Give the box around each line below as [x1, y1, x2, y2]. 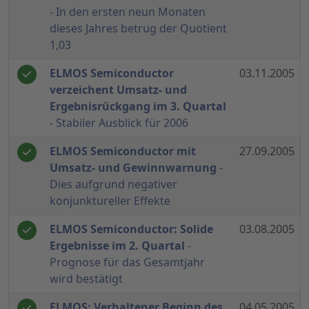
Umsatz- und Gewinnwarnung [50, 160, 217, 176]
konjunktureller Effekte [50, 193, 170, 209]
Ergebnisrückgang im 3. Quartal [50, 99, 226, 114]
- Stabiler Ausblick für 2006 [50, 115, 188, 131]
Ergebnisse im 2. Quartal [50, 238, 185, 254]
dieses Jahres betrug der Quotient [50, 21, 227, 37]
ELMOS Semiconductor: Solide [50, 221, 213, 237]
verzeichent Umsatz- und [50, 82, 187, 98]
